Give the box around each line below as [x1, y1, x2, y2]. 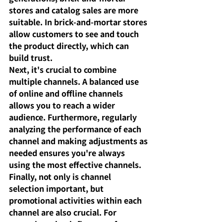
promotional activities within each [9, 194, 144, 207]
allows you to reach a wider [9, 99, 117, 111]
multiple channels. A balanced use [9, 75, 141, 88]
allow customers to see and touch [9, 28, 141, 40]
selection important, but [9, 182, 106, 195]
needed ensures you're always [9, 147, 127, 159]
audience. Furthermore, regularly [9, 111, 139, 123]
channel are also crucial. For [9, 206, 118, 219]
